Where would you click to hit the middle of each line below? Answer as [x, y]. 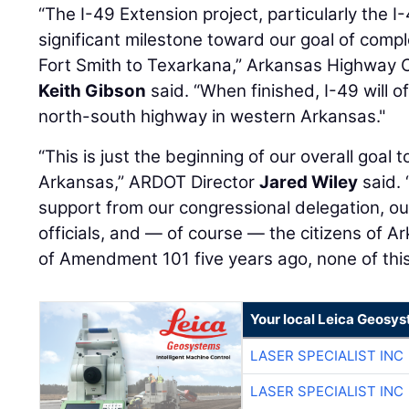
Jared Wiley [309, 183]
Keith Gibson [93, 91]
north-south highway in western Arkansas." [213, 117]
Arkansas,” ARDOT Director [149, 183]
